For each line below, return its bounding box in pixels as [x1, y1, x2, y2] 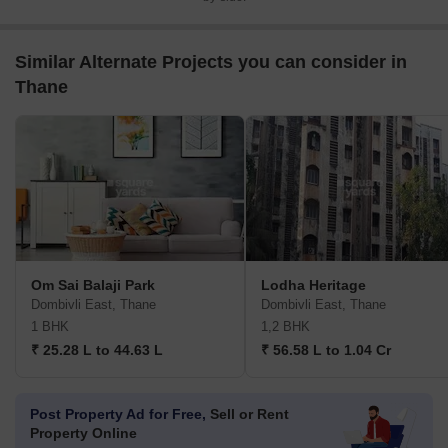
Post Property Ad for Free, [30, 406, 206, 423]
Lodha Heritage [261, 277, 366, 294]
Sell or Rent [206, 406, 289, 423]
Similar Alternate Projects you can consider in [15, 52, 407, 73]
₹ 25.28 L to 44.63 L [31, 342, 163, 359]
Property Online [30, 425, 137, 442]
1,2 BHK [261, 319, 310, 335]
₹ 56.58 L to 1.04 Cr [261, 342, 391, 359]
